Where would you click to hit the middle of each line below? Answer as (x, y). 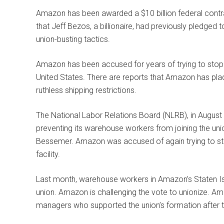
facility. (48, 154)
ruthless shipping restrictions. (86, 90)
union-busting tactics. (73, 39)
